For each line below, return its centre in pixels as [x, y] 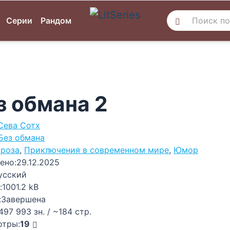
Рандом [56, 21]
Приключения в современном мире [97, 150]
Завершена [23, 199]
